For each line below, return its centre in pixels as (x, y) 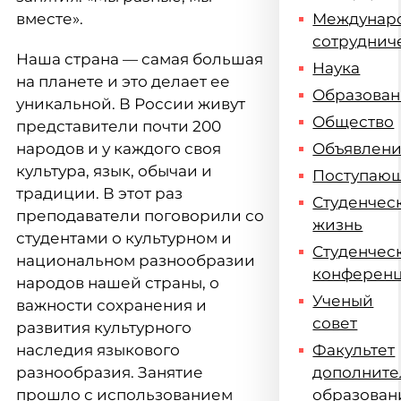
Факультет (354, 350)
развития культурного (104, 328)
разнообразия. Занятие (110, 372)
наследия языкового (98, 350)
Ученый (343, 301)
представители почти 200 (119, 126)
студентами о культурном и (124, 238)
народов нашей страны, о (118, 283)
